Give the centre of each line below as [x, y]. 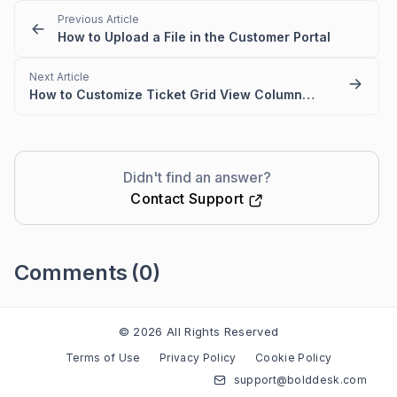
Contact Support [189, 199]
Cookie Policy [294, 358]
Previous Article [98, 19]
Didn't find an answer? [197, 178]
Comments [71, 273]
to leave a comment [154, 313]
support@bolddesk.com [300, 380]
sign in [76, 313]
